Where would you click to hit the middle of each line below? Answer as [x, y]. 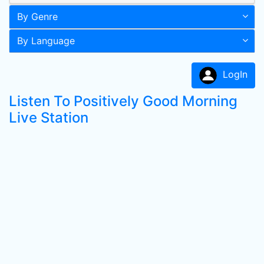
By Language [46, 41]
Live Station [49, 118]
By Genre [37, 16]
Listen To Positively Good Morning [123, 101]
